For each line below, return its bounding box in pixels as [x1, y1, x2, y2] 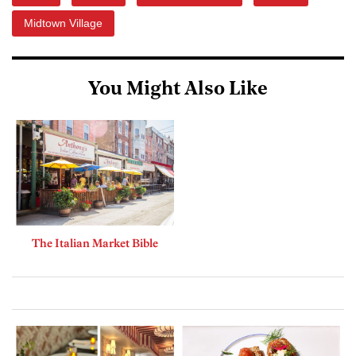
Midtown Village [24, 17, 103, 30]
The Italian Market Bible [32, 235, 158, 250]
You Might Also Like [88, 80, 268, 100]
